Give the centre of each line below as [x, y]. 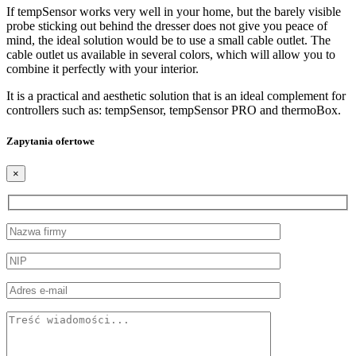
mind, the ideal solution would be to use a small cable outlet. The [168, 40]
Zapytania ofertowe [50, 141]
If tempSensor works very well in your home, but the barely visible [174, 11]
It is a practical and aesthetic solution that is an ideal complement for [176, 95]
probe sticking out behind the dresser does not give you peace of [167, 25]
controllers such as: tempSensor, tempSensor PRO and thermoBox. [174, 110]
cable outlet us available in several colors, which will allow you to [171, 54]
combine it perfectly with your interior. [103, 68]
